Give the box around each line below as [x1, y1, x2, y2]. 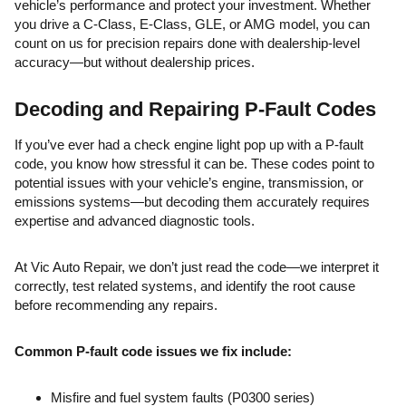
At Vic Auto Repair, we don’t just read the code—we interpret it [14, 259, 379, 275]
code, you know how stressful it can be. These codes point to [14, 156, 374, 171]
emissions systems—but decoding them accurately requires [14, 194, 370, 209]
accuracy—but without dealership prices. [14, 54, 255, 70]
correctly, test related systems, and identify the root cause [14, 278, 355, 294]
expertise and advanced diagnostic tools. [14, 213, 255, 228]
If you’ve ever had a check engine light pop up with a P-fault [14, 137, 363, 152]
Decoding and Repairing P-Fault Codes [14, 98, 376, 121]
